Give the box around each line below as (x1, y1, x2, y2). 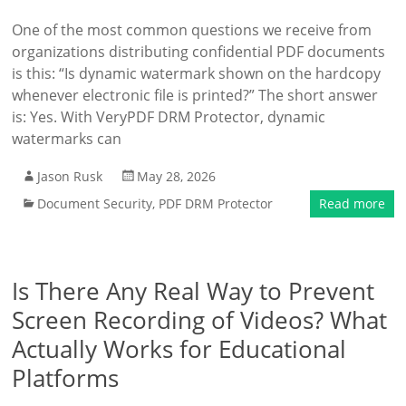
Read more (318, 195, 385, 212)
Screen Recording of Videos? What (12, 304, 388, 336)
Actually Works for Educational (12, 333, 347, 365)
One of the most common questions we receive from (12, 20, 372, 40)
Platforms (12, 362, 120, 394)
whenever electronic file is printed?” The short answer (12, 85, 379, 105)
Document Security (37, 195, 153, 212)
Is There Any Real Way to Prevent (12, 275, 375, 307)
